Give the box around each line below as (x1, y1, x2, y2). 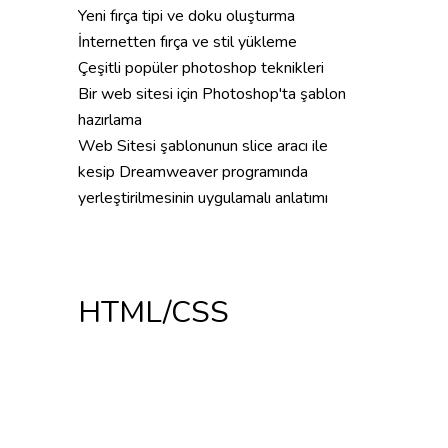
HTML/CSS (78, 292, 229, 333)
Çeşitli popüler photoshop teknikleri (78, 57, 324, 79)
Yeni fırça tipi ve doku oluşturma (78, 5, 295, 27)
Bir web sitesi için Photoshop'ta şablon (78, 83, 346, 105)
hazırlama (78, 109, 142, 131)
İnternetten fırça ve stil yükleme (78, 31, 297, 53)
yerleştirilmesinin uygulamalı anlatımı (78, 187, 328, 209)
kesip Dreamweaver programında (78, 161, 308, 183)
